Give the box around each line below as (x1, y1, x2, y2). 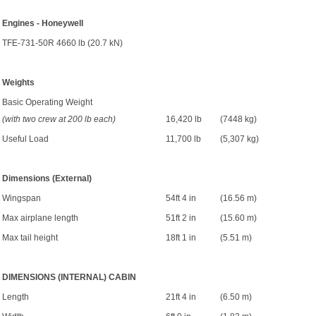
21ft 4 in (166, 292, 196, 302)
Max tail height (2, 233, 58, 243)
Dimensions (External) (2, 174, 92, 183)
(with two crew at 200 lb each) (2, 114, 116, 124)
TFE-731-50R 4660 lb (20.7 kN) (2, 38, 123, 48)
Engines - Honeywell (2, 18, 83, 28)
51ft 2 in (166, 213, 196, 223)
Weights (2, 78, 35, 87)
